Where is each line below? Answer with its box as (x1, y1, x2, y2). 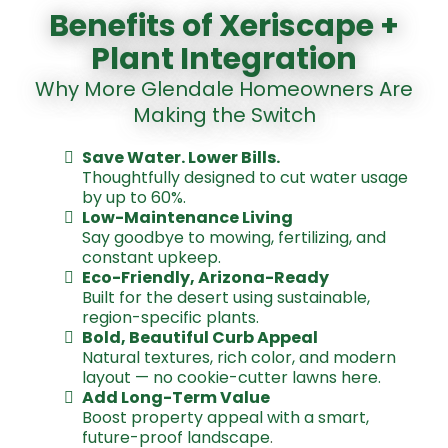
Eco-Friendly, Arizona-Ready (82, 266, 329, 289)
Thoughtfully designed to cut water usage (82, 166, 408, 189)
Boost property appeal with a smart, (82, 406, 369, 429)
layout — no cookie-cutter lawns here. (82, 366, 381, 389)
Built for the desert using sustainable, (82, 286, 370, 309)
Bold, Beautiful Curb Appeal (82, 326, 318, 349)
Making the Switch (132, 101, 316, 129)
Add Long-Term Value (82, 386, 270, 409)
